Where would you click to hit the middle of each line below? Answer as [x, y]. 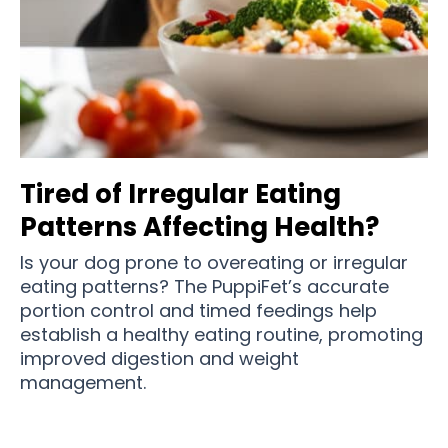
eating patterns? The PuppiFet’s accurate [204, 287]
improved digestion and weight [159, 359]
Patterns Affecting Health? [199, 227]
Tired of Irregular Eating [180, 194]
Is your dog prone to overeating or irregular [214, 263]
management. [83, 383]
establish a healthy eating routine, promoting [221, 335]
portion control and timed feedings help [198, 311]
